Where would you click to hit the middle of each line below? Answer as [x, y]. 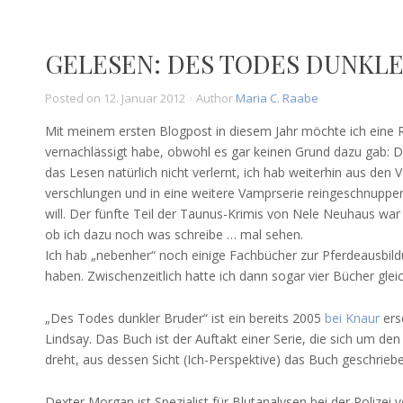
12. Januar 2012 [144, 99]
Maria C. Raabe [277, 99]
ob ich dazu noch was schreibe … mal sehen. [174, 235]
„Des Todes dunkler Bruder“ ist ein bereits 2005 [184, 318]
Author [215, 99]
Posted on [74, 99]
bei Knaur [352, 318]
